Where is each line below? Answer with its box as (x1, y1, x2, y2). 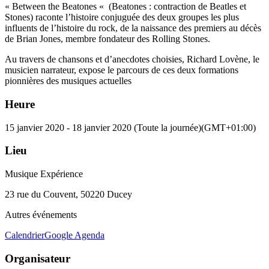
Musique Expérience (5, 169, 83, 180)
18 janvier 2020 (72, 122, 131, 133)
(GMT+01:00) (201, 122, 256, 133)
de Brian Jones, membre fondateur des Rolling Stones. (5, 34, 210, 44)
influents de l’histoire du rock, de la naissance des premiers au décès (5, 23, 261, 34)
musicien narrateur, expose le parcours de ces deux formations (5, 65, 238, 76)
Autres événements (5, 210, 77, 220)
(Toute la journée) (131, 122, 201, 133)
